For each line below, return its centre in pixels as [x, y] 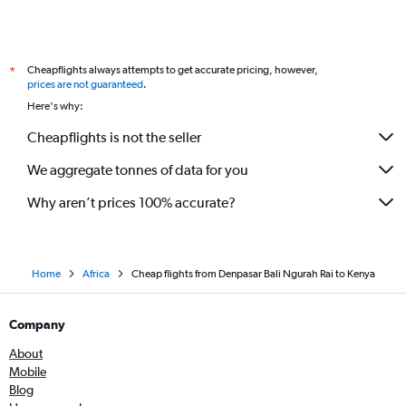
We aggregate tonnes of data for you [138, 169]
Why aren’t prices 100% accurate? [131, 202]
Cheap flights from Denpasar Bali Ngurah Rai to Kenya [253, 274]
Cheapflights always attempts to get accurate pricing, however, [173, 70]
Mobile [28, 372]
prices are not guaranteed [85, 85]
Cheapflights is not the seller [114, 137]
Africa [96, 274]
